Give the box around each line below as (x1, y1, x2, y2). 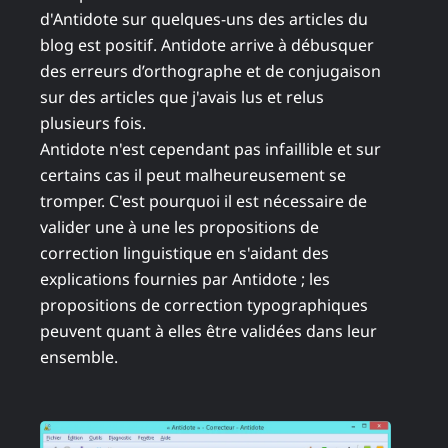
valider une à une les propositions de (40, 215, 319, 238)
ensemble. (40, 345, 118, 368)
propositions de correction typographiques (40, 293, 368, 316)
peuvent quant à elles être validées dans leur (40, 319, 377, 342)
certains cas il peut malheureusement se (40, 163, 346, 186)
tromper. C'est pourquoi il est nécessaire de (40, 189, 367, 212)
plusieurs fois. (40, 111, 146, 134)
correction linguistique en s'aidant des (40, 241, 329, 264)
